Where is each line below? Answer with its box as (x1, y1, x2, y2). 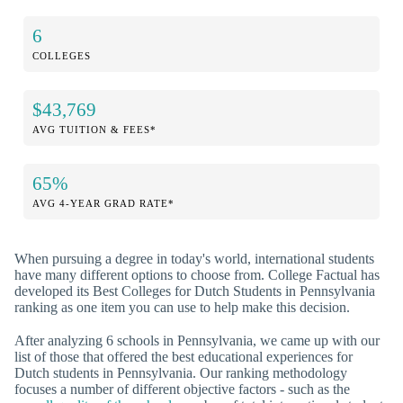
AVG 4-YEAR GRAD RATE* (32, 197, 175, 209)
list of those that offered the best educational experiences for (14, 348, 353, 364)
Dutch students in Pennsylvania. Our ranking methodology (14, 364, 347, 381)
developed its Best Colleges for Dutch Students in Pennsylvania (14, 282, 375, 299)
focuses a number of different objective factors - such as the (14, 381, 350, 397)
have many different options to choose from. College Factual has (14, 266, 380, 282)
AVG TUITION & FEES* (32, 123, 157, 135)
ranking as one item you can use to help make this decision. (14, 299, 350, 315)
